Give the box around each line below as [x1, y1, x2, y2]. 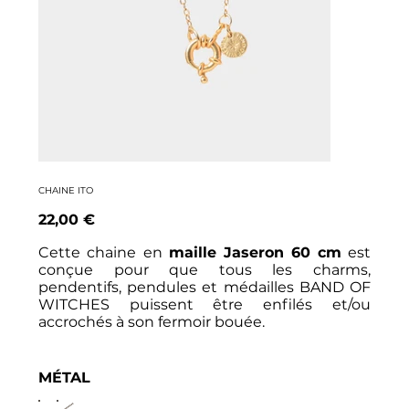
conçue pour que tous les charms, [37, 260, 372, 278]
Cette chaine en [37, 243, 169, 261]
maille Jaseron [168, 243, 285, 261]
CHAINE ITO [37, 184, 93, 196]
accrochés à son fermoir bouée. [37, 312, 265, 330]
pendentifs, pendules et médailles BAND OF [37, 278, 372, 296]
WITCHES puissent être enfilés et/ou [37, 295, 372, 313]
